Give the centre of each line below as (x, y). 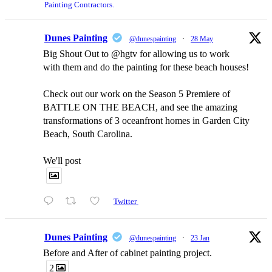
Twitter (125, 201)
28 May (202, 39)
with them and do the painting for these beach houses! (146, 67)
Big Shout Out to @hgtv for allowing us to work (136, 54)
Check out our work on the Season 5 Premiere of (137, 94)
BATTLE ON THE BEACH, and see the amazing (140, 107)
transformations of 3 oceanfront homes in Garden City (146, 121)
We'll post (62, 161)
